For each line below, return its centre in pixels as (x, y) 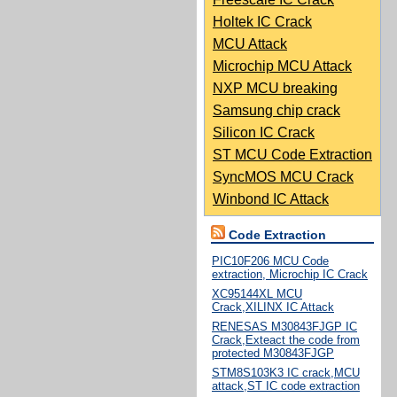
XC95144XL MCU (257, 294)
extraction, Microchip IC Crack (290, 274)
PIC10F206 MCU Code (270, 261)
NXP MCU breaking (275, 88)
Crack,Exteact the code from (286, 340)
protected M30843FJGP (273, 353)
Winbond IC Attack (271, 199)
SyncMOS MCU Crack (283, 177)
